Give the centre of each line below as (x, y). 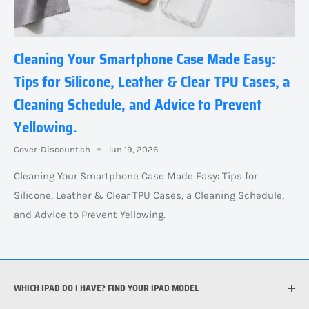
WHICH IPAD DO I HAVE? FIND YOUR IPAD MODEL (106, 288)
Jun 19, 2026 (133, 149)
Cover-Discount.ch (52, 149)
